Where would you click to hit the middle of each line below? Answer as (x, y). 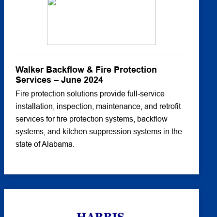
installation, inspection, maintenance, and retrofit (98, 106)
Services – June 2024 (59, 80)
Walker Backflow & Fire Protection (86, 70)
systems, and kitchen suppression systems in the (99, 132)
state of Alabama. (45, 144)
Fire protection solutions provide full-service (90, 94)
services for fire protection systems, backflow (91, 119)
